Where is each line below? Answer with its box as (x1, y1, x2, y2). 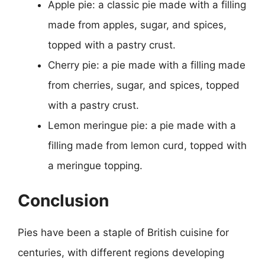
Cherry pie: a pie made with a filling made (48, 59, 245, 71)
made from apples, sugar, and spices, (48, 19, 227, 31)
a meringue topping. (48, 160, 143, 172)
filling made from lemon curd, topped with (48, 140, 247, 151)
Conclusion (18, 190, 109, 211)
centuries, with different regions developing (18, 246, 224, 258)
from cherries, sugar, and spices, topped (48, 79, 240, 91)
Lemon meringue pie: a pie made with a (48, 119, 236, 131)
